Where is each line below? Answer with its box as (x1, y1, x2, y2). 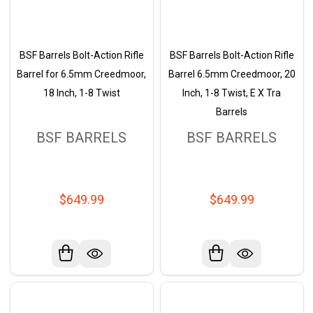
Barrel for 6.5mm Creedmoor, (17, 68, 146, 80)
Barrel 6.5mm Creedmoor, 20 (168, 68, 296, 80)
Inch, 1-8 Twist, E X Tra (182, 87, 281, 99)
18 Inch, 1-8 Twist (43, 87, 120, 99)
